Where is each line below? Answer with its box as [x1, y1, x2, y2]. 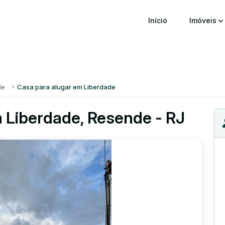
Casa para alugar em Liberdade [17, 83, 116, 91]
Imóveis [189, 16, 218, 25]
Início [148, 16, 167, 25]
